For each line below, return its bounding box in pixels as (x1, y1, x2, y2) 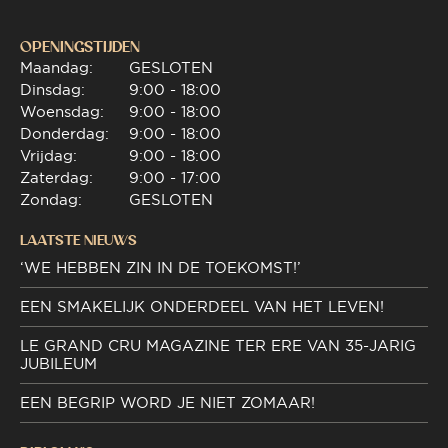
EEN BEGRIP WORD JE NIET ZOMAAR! (20, 393, 315, 413)
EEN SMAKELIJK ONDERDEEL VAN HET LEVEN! (20, 297, 384, 317)
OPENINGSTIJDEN (20, 38, 140, 57)
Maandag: (20, 58, 93, 78)
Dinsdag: (20, 80, 85, 100)
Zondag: (20, 190, 82, 210)
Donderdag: (20, 124, 109, 144)
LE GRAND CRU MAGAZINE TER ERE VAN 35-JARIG (20, 336, 416, 356)
